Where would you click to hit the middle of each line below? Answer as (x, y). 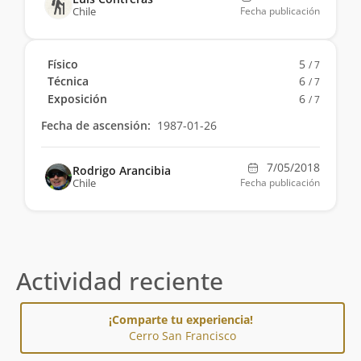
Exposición (78, 98)
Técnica (68, 81)
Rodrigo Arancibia (122, 170)
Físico (63, 64)
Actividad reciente (120, 280)
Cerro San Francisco (183, 335)
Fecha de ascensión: (96, 125)
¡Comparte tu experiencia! (183, 319)
